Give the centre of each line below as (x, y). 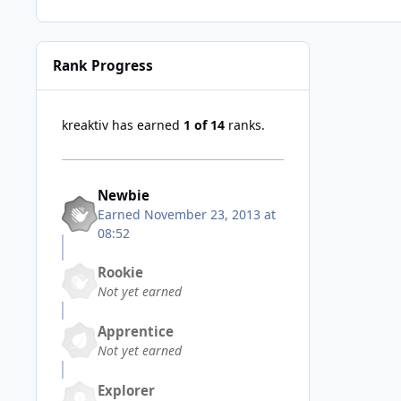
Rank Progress (103, 65)
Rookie (120, 272)
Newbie (124, 196)
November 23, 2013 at (210, 215)
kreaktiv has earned (123, 125)
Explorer (126, 390)
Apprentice (136, 331)
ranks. (245, 125)
